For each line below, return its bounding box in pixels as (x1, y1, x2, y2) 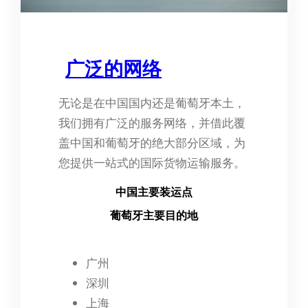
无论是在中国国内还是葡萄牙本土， (58, 95, 246, 112)
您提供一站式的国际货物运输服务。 (58, 155, 246, 172)
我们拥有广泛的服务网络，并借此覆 (58, 115, 246, 132)
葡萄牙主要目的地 (110, 208, 198, 224)
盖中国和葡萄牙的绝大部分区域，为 (58, 135, 246, 152)
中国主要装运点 (115, 184, 192, 201)
